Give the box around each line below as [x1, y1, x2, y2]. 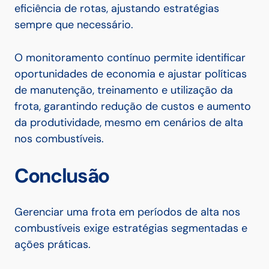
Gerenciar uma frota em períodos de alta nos [14, 205, 240, 220]
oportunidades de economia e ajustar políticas [14, 67, 247, 82]
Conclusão [14, 163, 110, 189]
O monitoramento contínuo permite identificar [14, 50, 246, 65]
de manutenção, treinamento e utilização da [14, 83, 233, 98]
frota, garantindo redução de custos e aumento [14, 99, 251, 114]
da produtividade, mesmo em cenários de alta [14, 115, 243, 130]
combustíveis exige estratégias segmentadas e [14, 221, 247, 236]
